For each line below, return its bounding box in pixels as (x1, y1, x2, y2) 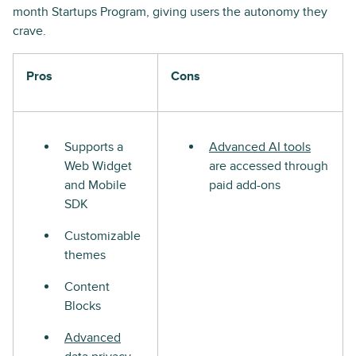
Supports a (64, 138, 123, 155)
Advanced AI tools (209, 138, 311, 155)
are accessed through (209, 157, 328, 174)
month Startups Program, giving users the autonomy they (13, 3, 327, 20)
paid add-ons (209, 176, 281, 193)
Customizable (64, 227, 141, 244)
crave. (13, 22, 46, 39)
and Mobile (64, 176, 126, 193)
